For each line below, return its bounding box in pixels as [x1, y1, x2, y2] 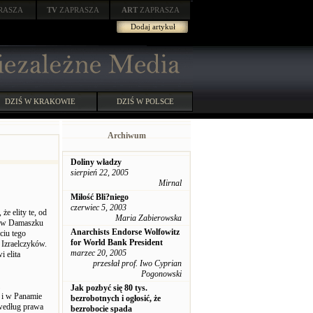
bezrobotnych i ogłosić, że [71, 293, 161, 303]
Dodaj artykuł [131, 22, 175, 31]
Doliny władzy [71, 157, 122, 167]
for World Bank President [71, 238, 163, 247]
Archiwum [107, 131, 146, 140]
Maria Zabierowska [115, 213, 182, 223]
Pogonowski [141, 269, 182, 279]
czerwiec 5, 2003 [71, 203, 126, 212]
